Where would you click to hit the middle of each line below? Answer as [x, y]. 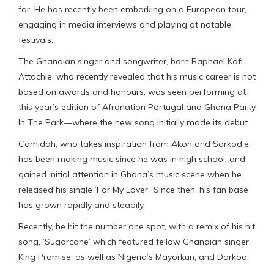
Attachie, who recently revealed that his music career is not [137, 76]
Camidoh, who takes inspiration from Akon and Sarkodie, [135, 143]
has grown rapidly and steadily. [82, 205]
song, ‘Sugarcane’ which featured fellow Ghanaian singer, [135, 241]
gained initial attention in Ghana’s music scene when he [130, 174]
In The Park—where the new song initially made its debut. [134, 122]
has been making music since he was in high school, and [132, 159]
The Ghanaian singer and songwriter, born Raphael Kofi [131, 61]
